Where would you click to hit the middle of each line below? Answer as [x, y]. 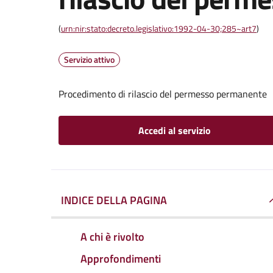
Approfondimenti [121, 258]
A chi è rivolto [112, 236]
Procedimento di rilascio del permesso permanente [163, 94]
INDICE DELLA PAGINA [114, 200]
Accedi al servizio [174, 130]
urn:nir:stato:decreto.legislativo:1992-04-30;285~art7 [159, 28]
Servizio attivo [89, 59]
